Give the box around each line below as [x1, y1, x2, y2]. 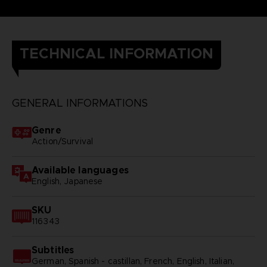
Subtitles [31, 244, 74, 257]
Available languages [31, 164, 129, 177]
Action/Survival [31, 136, 94, 147]
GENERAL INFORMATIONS [11, 97, 148, 110]
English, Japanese [31, 176, 103, 187]
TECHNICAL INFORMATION [19, 45, 213, 63]
